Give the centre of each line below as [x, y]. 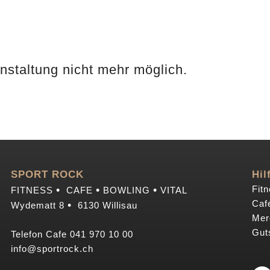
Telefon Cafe [41, 234]
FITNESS [34, 190]
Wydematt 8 [39, 205]
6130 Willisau [105, 205]
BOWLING [127, 190]
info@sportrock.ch [52, 249]
